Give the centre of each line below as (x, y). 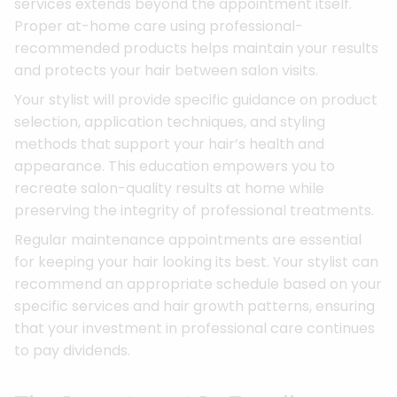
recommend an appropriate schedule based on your (198, 284)
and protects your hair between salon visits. (166, 70)
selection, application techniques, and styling (170, 121)
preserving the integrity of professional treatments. (194, 210)
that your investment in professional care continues (195, 328)
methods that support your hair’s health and (169, 144)
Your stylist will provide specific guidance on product (196, 99)
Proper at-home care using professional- (159, 26)
